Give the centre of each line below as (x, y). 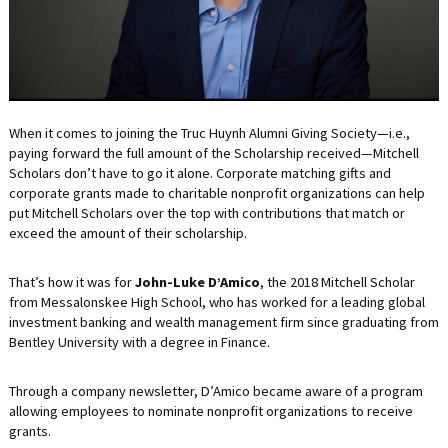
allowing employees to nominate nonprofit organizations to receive (210, 410)
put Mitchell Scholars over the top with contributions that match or (206, 212)
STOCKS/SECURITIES (92, 91)
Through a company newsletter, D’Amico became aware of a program (215, 390)
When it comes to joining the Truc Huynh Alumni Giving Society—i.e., (209, 132)
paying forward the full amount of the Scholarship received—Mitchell (213, 152)
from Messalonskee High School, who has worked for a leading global (216, 301)
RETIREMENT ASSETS (92, 52)
